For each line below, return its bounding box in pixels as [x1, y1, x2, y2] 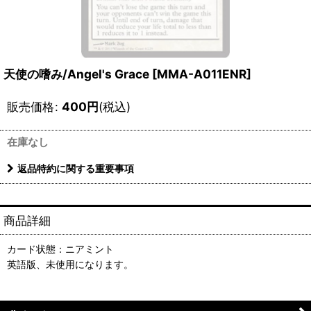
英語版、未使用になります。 [7, 258, 133, 270]
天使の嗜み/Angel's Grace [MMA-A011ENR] [3, 67, 251, 81]
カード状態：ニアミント [7, 243, 114, 255]
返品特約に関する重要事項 [17, 162, 134, 174]
